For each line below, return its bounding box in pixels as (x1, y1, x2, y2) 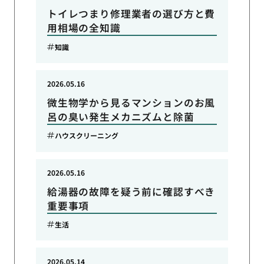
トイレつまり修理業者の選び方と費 (47, 6, 216, 21)
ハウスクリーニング (55, 130, 119, 141)
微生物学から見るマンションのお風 (47, 95, 216, 110)
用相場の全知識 (47, 21, 121, 35)
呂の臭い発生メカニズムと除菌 (47, 109, 194, 124)
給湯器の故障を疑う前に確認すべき (47, 184, 216, 199)
